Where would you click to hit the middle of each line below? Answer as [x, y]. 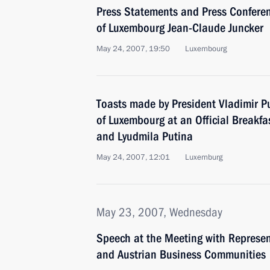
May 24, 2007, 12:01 [133, 157]
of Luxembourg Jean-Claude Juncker [180, 28]
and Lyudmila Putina [145, 136]
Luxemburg [204, 157]
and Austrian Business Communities [181, 254]
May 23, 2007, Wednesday [159, 212]
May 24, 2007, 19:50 [133, 49]
